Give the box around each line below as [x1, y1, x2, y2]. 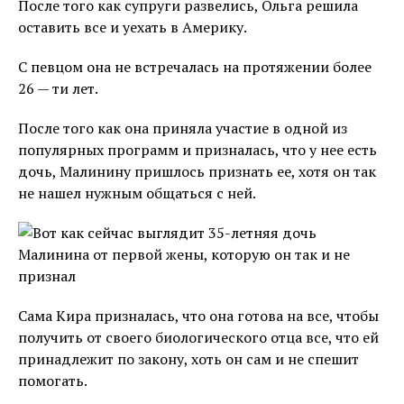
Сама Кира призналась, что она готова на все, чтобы [18, 306, 379, 326]
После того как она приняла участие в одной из [18, 118, 347, 138]
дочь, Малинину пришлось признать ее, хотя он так [18, 161, 376, 181]
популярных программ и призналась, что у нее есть [18, 140, 377, 160]
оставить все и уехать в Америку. [18, 17, 247, 37]
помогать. [18, 371, 87, 390]
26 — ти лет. [18, 78, 98, 98]
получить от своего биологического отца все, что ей [18, 327, 379, 347]
